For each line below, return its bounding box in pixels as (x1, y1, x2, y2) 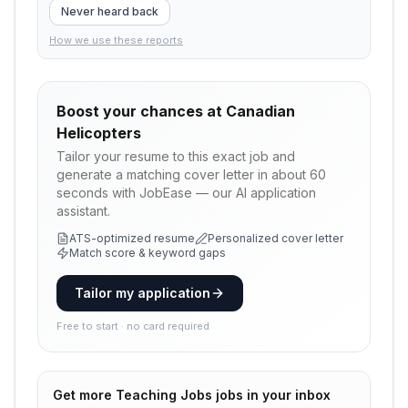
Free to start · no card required (56, 320, 209, 332)
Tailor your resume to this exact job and (56, 148, 295, 164)
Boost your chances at (56, 102, 226, 120)
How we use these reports (49, 34, 183, 46)
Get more (53, 387, 116, 403)
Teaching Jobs (116, 387, 212, 403)
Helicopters (56, 124, 141, 142)
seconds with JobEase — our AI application (56, 185, 316, 200)
